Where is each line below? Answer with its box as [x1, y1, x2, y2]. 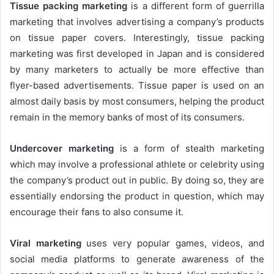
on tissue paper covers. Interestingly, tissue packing [10, 31, 264, 43]
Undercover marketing [10, 142, 114, 154]
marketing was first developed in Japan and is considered [10, 47, 264, 59]
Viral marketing [10, 237, 81, 249]
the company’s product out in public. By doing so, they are [10, 174, 264, 186]
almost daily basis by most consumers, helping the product [10, 95, 264, 107]
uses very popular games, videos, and [81, 237, 265, 249]
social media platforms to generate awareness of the [10, 253, 264, 265]
